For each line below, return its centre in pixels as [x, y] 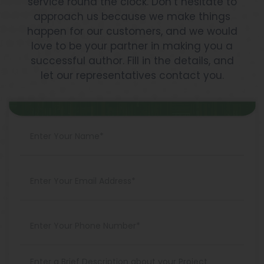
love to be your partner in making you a [132, 46]
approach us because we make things [132, 16]
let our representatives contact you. [132, 75]
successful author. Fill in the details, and [132, 60]
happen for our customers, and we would [132, 31]
